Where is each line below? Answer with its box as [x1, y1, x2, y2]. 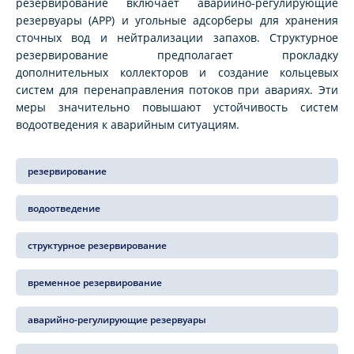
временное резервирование [28, 276, 162, 290]
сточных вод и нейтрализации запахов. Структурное [16, 30, 338, 46]
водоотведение [28, 201, 100, 216]
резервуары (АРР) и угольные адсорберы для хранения [16, 13, 338, 28]
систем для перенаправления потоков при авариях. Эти [16, 82, 338, 98]
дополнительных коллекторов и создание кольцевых [16, 65, 338, 81]
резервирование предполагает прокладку [16, 47, 338, 63]
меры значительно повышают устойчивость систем [16, 100, 338, 115]
